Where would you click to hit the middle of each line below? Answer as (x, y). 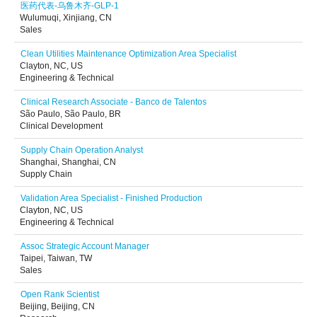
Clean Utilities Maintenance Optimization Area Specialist (128, 54)
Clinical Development (61, 126)
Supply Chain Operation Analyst (82, 150)
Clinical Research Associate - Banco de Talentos (114, 102)
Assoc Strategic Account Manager (85, 246)
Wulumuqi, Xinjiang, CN (66, 18)
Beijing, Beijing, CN (57, 306)
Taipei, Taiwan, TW (56, 258)
